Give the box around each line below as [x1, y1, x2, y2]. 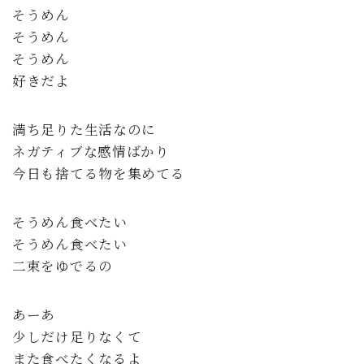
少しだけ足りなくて [12, 326, 142, 346]
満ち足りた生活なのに [12, 119, 156, 139]
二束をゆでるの [12, 255, 113, 275]
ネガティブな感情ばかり [12, 141, 170, 161]
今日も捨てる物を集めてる [12, 162, 185, 183]
